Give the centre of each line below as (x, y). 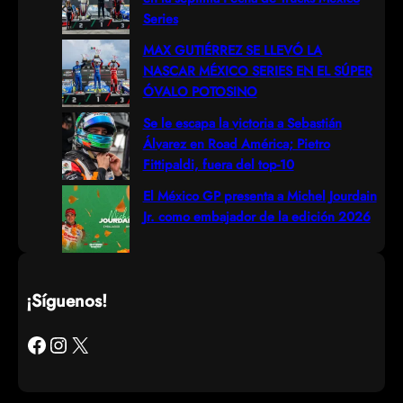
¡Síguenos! (66, 300)
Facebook (30, 344)
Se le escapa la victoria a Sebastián (242, 122)
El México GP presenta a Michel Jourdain (260, 195)
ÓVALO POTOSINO (200, 91)
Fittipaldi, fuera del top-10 (218, 164)
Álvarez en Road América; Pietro (236, 143)
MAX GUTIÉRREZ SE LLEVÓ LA (232, 49)
